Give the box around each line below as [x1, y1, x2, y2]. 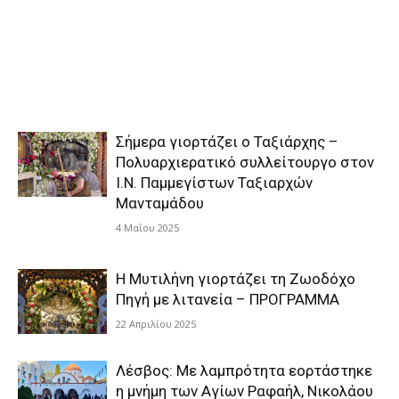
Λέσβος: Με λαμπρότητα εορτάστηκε [116, 362, 372, 379]
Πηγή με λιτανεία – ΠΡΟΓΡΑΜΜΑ [116, 290, 339, 308]
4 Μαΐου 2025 [116, 221, 179, 234]
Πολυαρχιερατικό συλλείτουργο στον [116, 153, 374, 171]
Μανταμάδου [116, 194, 204, 212]
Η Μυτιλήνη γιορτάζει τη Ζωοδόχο [116, 270, 355, 288]
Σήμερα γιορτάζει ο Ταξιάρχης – [116, 133, 338, 151]
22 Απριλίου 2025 [116, 317, 196, 330]
